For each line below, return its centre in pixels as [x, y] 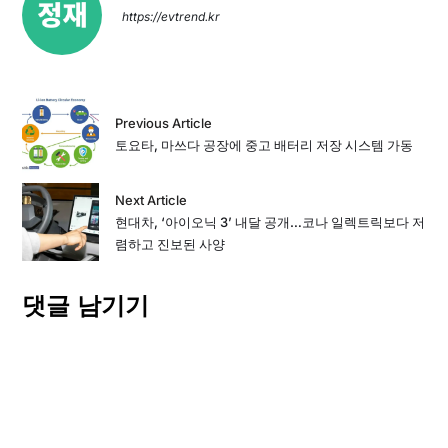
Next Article [151, 199]
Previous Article [164, 122]
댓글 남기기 [85, 304]
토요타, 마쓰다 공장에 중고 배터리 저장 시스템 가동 [264, 144]
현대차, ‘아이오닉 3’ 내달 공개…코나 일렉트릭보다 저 [270, 221]
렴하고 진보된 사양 [170, 243]
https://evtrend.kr [170, 17]
